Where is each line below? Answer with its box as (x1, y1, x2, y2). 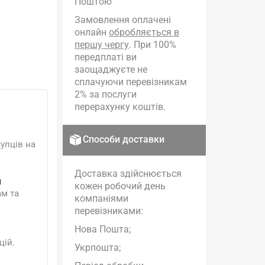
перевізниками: (75, 205, 144, 216)
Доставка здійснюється (75, 168, 182, 179)
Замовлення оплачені (75, 14, 172, 25)
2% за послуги (75, 89, 137, 100)
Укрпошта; (75, 242, 121, 253)
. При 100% (129, 39, 177, 50)
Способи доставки (83, 134, 165, 145)
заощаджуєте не (75, 64, 148, 75)
